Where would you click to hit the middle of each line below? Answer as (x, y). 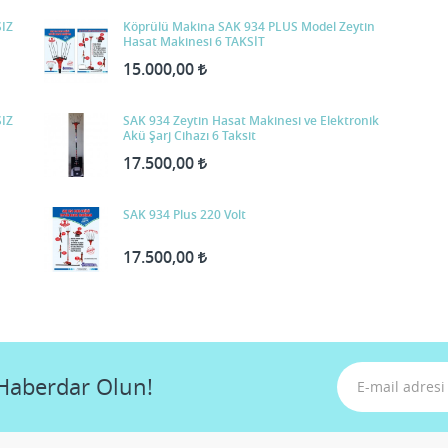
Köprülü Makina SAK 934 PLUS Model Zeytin (212, 26)
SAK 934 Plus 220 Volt (223, 215)
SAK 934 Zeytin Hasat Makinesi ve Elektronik (148, 121)
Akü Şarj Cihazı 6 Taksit (239, 136)
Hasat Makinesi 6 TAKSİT (240, 41)
